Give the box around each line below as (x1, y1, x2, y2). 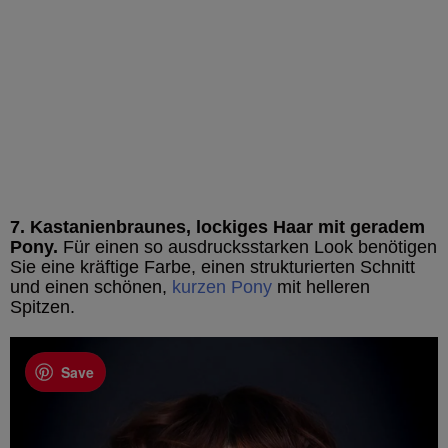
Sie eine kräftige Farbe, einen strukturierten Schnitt (10, 257, 415, 278)
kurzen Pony (172, 277, 272, 298)
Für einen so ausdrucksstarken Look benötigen (58, 237, 437, 258)
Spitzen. (10, 297, 75, 318)
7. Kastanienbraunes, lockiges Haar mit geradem (10, 217, 425, 238)
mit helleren (272, 277, 370, 298)
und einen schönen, (10, 277, 172, 298)
